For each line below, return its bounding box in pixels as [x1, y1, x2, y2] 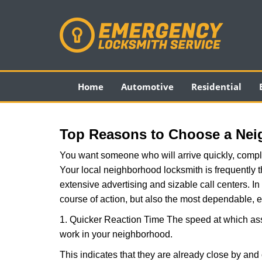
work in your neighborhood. [60, 229, 173, 239]
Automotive [120, 81, 174, 92]
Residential [191, 81, 242, 92]
